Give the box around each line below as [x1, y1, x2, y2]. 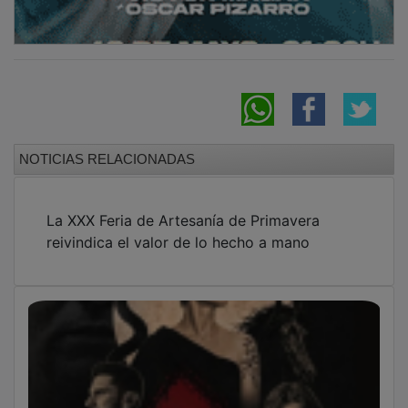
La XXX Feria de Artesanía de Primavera [46, 198, 320, 217]
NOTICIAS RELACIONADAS [19, 138, 195, 154]
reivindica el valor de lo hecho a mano [46, 219, 310, 239]
